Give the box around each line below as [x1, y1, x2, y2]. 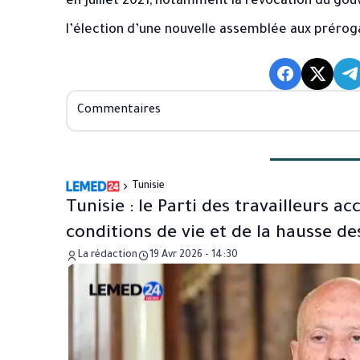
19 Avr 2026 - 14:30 [149, 250, 238, 261]
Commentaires [77, 104, 161, 117]
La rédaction [78, 250, 137, 261]
